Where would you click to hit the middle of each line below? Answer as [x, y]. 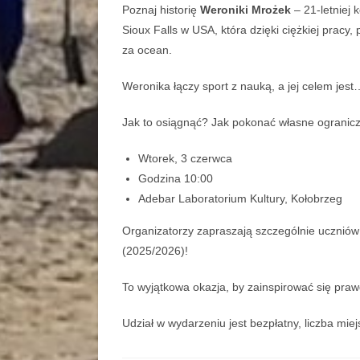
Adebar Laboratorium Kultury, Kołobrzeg [240, 198]
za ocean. [147, 49]
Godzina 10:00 [176, 178]
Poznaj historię [161, 9]
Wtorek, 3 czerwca [185, 158]
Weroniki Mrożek [245, 9]
